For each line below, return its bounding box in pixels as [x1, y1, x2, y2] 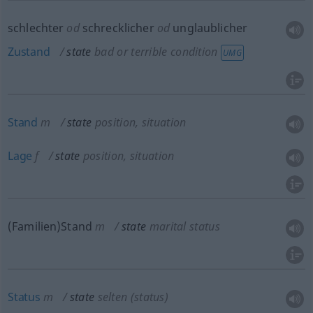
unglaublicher [170, 20, 248, 36]
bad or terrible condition [94, 44, 218, 59]
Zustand [7, 44, 50, 59]
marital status [149, 219, 220, 234]
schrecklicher [79, 20, 154, 36]
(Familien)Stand [7, 219, 93, 234]
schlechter [7, 20, 64, 36]
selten [97, 289, 128, 305]
